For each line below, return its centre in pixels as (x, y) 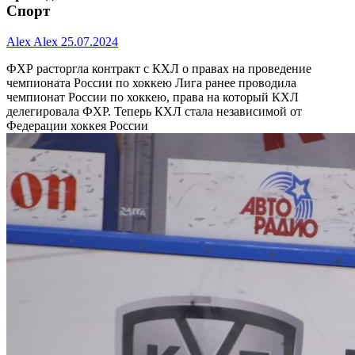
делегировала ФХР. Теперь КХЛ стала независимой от (154, 112)
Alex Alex (32, 42)
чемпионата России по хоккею (91, 83)
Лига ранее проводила (236, 83)
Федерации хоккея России (77, 126)
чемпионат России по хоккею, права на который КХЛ (153, 97)
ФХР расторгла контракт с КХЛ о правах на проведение (159, 69)
